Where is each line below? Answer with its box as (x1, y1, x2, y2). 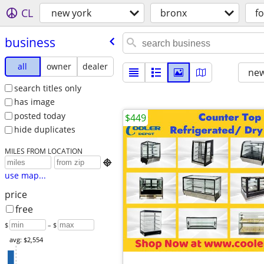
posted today (14, 110, 65, 121)
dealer (82, 60, 108, 72)
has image (14, 96, 55, 108)
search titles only (14, 82, 81, 94)
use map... (4, 170, 46, 181)
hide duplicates (14, 124, 75, 136)
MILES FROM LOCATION (4, 146, 82, 156)
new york (51, 6, 91, 19)
